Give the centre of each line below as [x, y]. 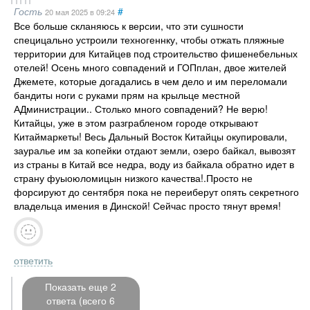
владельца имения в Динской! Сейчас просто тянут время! [147, 205]
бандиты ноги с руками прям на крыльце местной [127, 94]
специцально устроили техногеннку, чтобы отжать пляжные [149, 39]
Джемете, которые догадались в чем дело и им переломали [150, 81]
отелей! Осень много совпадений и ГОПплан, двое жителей [150, 67]
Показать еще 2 [81, 286]
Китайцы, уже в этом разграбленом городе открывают [136, 122]
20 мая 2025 [67, 11]
